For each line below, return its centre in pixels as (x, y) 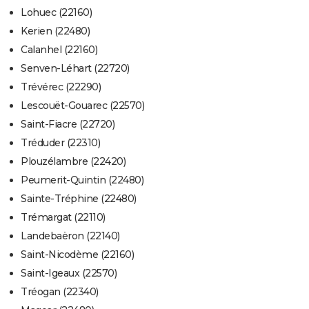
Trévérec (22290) (61, 87)
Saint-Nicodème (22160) (77, 255)
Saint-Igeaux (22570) (69, 273)
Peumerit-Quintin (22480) (82, 180)
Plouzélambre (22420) (73, 162)
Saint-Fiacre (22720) (68, 124)
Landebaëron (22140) (70, 236)
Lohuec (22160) (56, 13)
